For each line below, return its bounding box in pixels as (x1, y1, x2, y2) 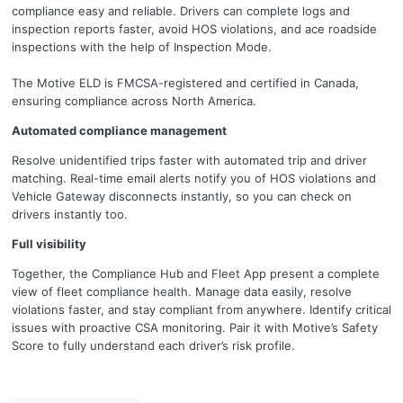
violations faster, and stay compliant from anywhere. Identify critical (12, 302, 391, 318)
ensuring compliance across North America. (12, 94, 256, 109)
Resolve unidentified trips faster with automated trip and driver (12, 153, 367, 168)
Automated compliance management (12, 123, 227, 139)
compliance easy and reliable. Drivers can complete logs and (12, 4, 350, 19)
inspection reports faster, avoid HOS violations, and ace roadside (12, 22, 377, 37)
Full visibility (12, 237, 86, 252)
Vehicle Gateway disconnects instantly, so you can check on (12, 189, 352, 204)
